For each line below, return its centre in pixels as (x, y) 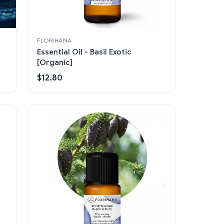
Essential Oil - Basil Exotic (84, 52)
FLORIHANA (54, 40)
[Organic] (55, 62)
